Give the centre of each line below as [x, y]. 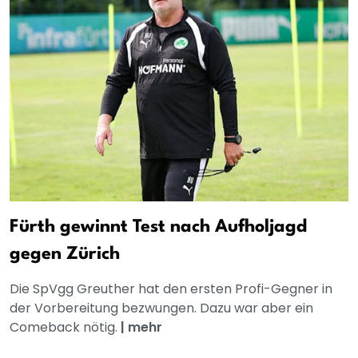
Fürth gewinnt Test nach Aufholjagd [158, 227]
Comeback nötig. [65, 327]
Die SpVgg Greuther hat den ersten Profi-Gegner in [171, 288]
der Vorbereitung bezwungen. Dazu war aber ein [161, 308]
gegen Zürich [65, 254]
